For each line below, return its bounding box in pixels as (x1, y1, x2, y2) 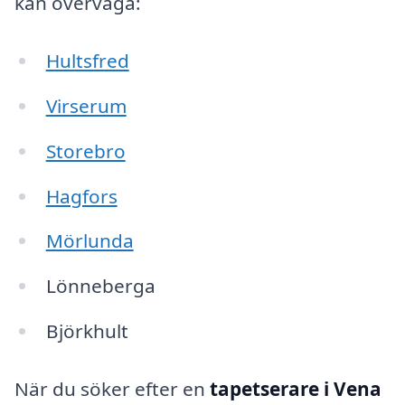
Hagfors (45, 183, 118, 209)
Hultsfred (45, 48, 129, 74)
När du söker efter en (14, 375, 210, 401)
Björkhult (45, 318, 128, 344)
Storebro (45, 137, 126, 164)
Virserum (45, 92, 127, 118)
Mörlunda (45, 228, 134, 254)
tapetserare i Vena (210, 375, 381, 401)
